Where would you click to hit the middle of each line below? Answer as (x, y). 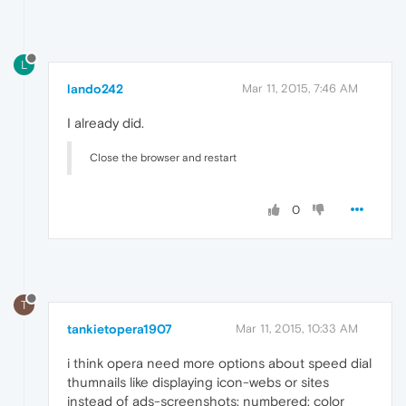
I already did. (106, 123)
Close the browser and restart (163, 158)
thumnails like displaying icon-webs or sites (198, 382)
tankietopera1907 (120, 329)
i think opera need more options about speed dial (219, 362)
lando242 (95, 89)
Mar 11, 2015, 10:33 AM (297, 328)
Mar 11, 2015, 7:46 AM (300, 89)
